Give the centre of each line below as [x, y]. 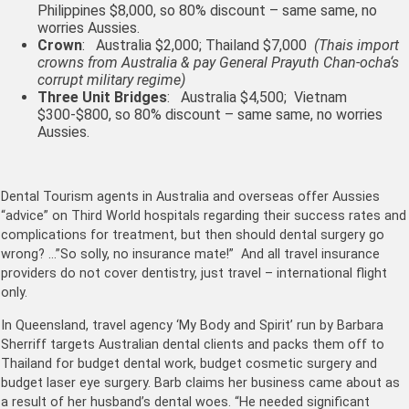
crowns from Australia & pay [128, 62]
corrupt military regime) [111, 79]
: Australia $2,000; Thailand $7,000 [198, 45]
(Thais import [357, 45]
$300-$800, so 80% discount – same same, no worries [210, 114]
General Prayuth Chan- [289, 62]
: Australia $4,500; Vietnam [257, 97]
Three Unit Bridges [102, 97]
